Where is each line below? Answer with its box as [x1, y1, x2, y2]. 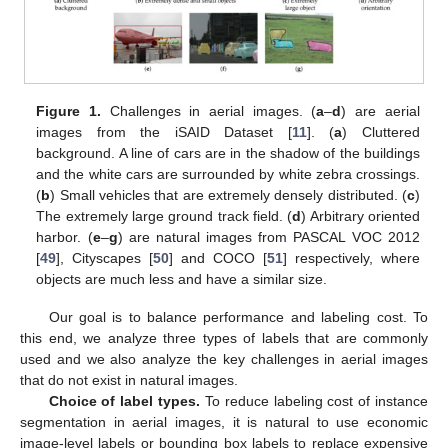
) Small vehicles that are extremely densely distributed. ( [50, 187, 407, 204]
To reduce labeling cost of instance [200, 393, 428, 410]
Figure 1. [36, 103, 102, 120]
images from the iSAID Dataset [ [36, 124, 292, 141]
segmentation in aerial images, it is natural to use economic [20, 414, 428, 431]
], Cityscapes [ [56, 250, 154, 267]
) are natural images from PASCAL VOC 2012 [117, 229, 420, 246]
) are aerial [341, 103, 420, 120]
